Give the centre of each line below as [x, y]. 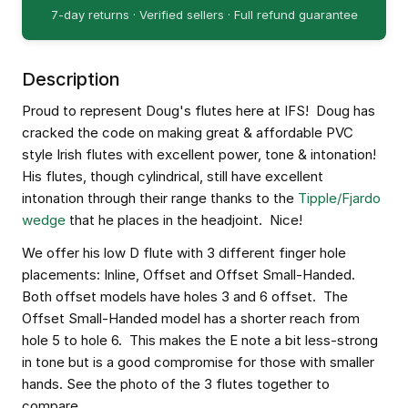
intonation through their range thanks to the [160, 198]
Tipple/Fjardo [339, 198]
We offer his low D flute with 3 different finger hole [184, 253]
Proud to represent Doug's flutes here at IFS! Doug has [199, 111]
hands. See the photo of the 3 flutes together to [176, 384]
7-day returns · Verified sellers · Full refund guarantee [204, 15]
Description [71, 79]
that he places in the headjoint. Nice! [184, 220]
